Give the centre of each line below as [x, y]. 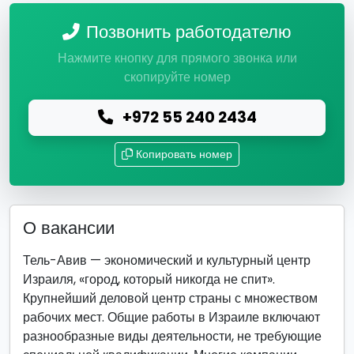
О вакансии [69, 228]
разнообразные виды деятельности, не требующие [172, 336]
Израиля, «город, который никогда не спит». [149, 279]
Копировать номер [184, 154]
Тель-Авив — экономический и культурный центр [167, 260]
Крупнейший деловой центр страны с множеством [170, 298]
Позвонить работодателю [189, 32]
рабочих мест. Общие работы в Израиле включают [171, 317]
